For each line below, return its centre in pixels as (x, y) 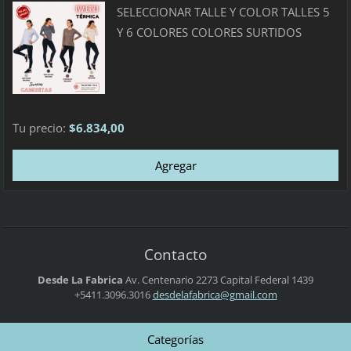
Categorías (175, 339)
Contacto (175, 254)
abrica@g (213, 295)
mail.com (256, 295)
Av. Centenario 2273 (172, 280)
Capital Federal (253, 280)
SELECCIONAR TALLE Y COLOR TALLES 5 (223, 12)
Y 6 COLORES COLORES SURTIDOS (209, 33)
